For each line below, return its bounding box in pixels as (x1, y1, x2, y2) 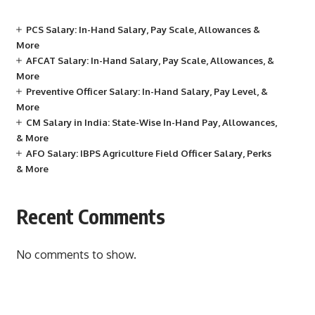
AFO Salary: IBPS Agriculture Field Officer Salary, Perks (25, 148, 271, 159)
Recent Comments (15, 204, 165, 229)
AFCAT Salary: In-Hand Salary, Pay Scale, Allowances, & (25, 55, 274, 66)
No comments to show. (15, 247, 136, 262)
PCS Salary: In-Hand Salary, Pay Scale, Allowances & (25, 24, 260, 35)
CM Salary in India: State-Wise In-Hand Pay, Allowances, (25, 117, 277, 128)
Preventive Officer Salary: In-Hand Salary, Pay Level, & (25, 86, 268, 97)
